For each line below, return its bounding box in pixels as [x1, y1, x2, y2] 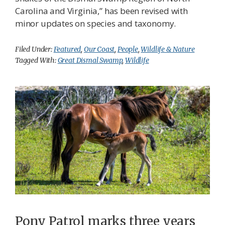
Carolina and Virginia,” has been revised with [15, 5, 188, 17]
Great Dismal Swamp [57, 56, 123, 65]
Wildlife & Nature [141, 45, 195, 54]
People [117, 45, 138, 54]
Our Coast [83, 45, 115, 54]
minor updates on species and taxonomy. [15, 18, 176, 30]
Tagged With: [15, 56, 58, 65]
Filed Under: [15, 45, 54, 54]
